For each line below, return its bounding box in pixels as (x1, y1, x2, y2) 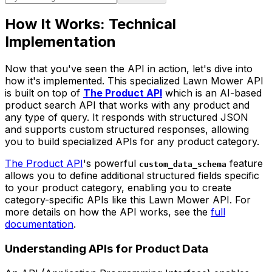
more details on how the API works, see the (5, 206, 211, 219)
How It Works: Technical (5, 15, 176, 33)
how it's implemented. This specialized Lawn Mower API (5, 75, 263, 87)
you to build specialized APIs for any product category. (5, 135, 259, 148)
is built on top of (5, 87, 83, 100)
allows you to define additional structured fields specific (5, 169, 259, 182)
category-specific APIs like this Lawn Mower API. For (5, 194, 251, 206)
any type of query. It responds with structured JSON (5, 111, 248, 124)
